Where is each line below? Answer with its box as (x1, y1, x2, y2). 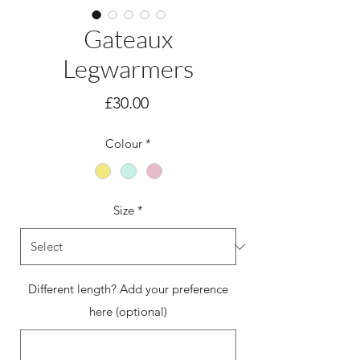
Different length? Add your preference (28, 281, 228, 297)
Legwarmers (63, 53, 194, 84)
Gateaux (84, 23, 173, 55)
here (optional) (89, 304, 167, 320)
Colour (105, 136, 142, 152)
